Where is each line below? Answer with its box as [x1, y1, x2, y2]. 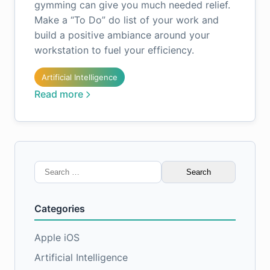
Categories [34, 202, 85, 215]
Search [34, 162, 65, 174]
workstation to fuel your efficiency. [34, 44, 194, 56]
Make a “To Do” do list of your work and [34, 14, 219, 26]
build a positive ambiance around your [34, 29, 210, 41]
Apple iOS [34, 231, 80, 243]
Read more [34, 88, 83, 100]
